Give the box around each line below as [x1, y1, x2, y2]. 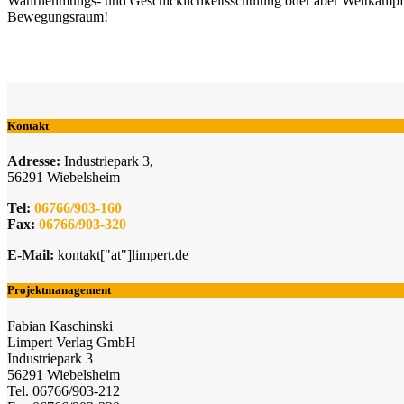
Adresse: [7, 153, 60, 170]
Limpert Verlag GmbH [7, 334, 136, 350]
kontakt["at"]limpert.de [54, 247, 188, 263]
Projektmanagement [7, 283, 111, 298]
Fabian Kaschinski [7, 317, 113, 334]
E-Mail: [7, 247, 54, 263]
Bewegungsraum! [7, 8, 108, 24]
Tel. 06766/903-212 [7, 382, 120, 399]
